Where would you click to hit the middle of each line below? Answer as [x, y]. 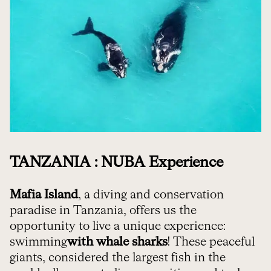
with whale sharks [117, 242]
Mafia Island [44, 195]
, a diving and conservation [151, 195]
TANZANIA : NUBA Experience [116, 163]
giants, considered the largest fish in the [118, 258]
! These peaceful [211, 242]
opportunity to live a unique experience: [118, 227]
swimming [38, 242]
